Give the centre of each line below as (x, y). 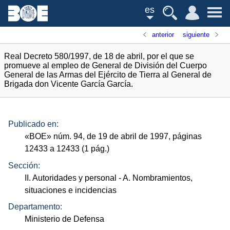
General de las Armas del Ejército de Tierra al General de (108, 75)
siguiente (196, 35)
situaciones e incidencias (71, 190)
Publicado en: (33, 124)
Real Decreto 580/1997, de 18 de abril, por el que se (99, 56)
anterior (163, 35)
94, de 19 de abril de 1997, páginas (137, 137)
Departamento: (35, 207)
